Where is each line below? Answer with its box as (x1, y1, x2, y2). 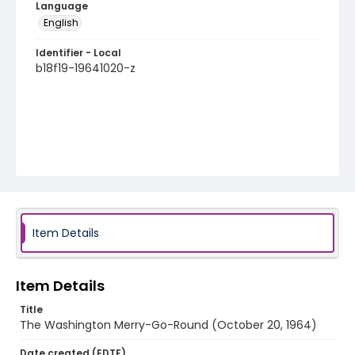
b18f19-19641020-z (36, 60, 136, 76)
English (44, 16, 78, 29)
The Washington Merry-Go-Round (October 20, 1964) (20, 317, 317, 333)
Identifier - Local (36, 46, 121, 59)
